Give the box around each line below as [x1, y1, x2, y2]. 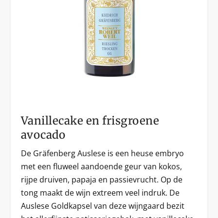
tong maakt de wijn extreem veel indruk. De [20, 187, 180, 198]
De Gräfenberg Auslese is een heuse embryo [20, 148, 184, 159]
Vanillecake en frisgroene [20, 114, 160, 127]
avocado [20, 128, 66, 142]
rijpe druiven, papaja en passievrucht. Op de [20, 174, 182, 185]
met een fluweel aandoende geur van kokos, [20, 161, 182, 172]
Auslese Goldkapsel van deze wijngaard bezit [20, 200, 184, 211]
